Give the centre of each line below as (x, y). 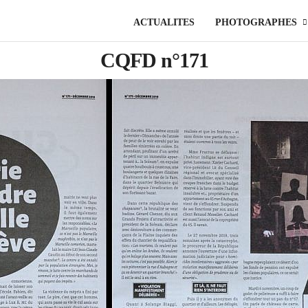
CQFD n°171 (154, 60)
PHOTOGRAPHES (256, 22)
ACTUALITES (164, 22)
